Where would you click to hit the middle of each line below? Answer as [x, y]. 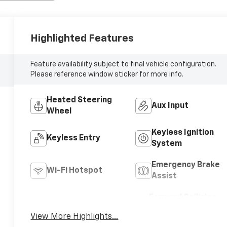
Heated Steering [80, 100]
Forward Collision [183, 197]
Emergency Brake [185, 165]
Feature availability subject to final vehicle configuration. [124, 64]
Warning [165, 209]
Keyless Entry [74, 138]
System [166, 144]
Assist [164, 176]
